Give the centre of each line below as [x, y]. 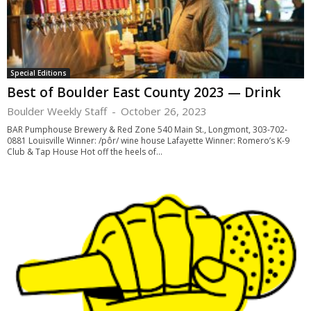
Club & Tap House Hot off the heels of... [85, 152]
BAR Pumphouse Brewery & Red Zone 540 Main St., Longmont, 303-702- [147, 130]
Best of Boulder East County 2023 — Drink [144, 93]
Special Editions [39, 73]
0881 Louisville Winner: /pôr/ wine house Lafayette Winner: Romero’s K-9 [148, 141]
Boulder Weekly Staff [57, 111]
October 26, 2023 [164, 111]
